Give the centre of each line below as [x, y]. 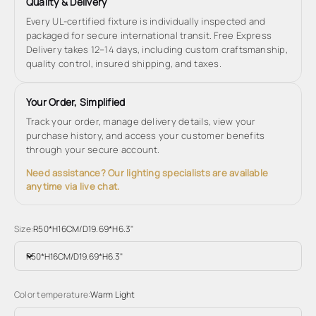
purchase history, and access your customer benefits [146, 135]
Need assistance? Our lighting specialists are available [147, 173]
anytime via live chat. [73, 186]
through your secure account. [93, 150]
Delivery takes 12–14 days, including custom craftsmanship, [157, 49]
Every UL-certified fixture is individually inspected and [146, 21]
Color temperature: [53, 294]
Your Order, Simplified [76, 102]
